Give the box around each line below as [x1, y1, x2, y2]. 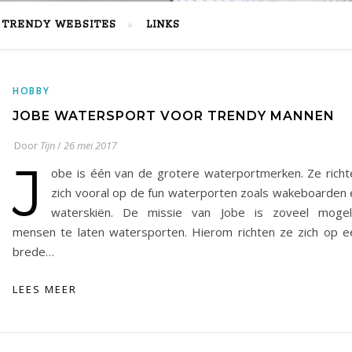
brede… [13, 244, 54, 259]
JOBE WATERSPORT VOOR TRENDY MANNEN [13, 108, 335, 123]
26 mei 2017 [64, 138, 117, 152]
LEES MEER [13, 282, 77, 296]
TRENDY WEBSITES [2, 19, 116, 31]
